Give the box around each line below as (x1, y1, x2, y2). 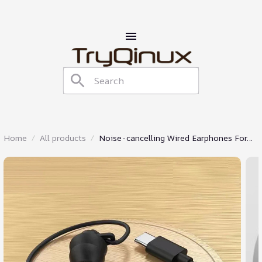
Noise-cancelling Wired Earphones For (99, 132, 247, 143)
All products (40, 132, 86, 143)
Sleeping (99, 145, 132, 156)
